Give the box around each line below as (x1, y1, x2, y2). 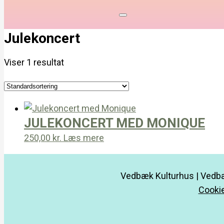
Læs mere (63, 132, 104, 143)
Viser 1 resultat (4, 57, 64, 67)
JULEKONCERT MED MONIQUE (24, 115, 205, 130)
